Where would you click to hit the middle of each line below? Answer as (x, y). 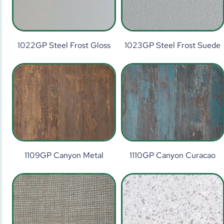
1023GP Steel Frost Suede (173, 45)
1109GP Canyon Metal (64, 155)
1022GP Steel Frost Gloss (64, 45)
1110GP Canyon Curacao (173, 155)
